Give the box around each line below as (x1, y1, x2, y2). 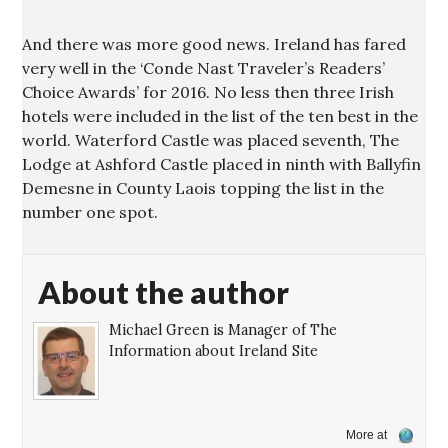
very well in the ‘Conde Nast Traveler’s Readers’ (22, 58, 386, 79)
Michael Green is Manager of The (109, 321, 338, 340)
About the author (38, 273, 290, 312)
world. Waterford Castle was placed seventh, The (22, 130, 400, 151)
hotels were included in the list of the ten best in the (22, 106, 419, 127)
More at (345, 428, 393, 443)
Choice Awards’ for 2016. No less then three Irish (22, 82, 395, 103)
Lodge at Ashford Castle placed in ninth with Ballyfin (22, 154, 422, 175)
